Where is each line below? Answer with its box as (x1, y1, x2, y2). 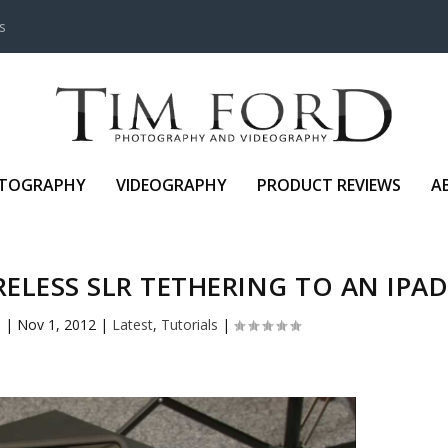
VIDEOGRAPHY (116, 173, 227, 196)
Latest (112, 315, 154, 335)
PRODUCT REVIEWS (257, 173, 401, 196)
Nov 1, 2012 (17, 315, 97, 335)
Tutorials (161, 315, 219, 335)
